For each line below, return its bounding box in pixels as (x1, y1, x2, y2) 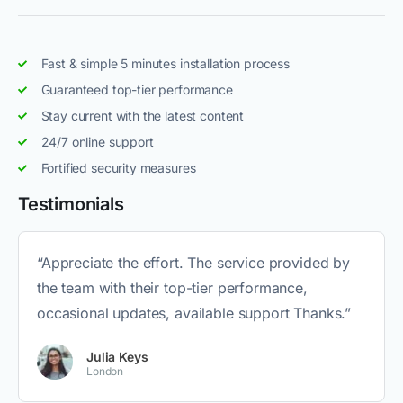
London (86, 364, 124, 379)
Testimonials (18, 193, 124, 216)
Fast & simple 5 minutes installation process (40, 56, 290, 72)
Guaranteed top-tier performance (40, 82, 233, 98)
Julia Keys (86, 349, 148, 365)
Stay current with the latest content (40, 108, 245, 124)
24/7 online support (40, 134, 154, 150)
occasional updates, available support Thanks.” (37, 304, 352, 323)
